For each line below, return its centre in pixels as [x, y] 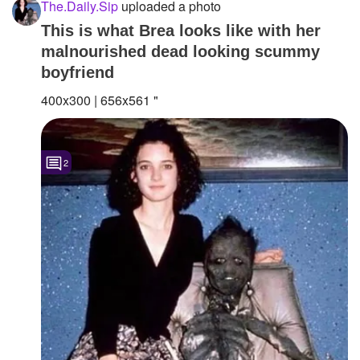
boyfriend [78, 72]
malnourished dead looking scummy [180, 51]
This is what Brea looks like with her [181, 30]
